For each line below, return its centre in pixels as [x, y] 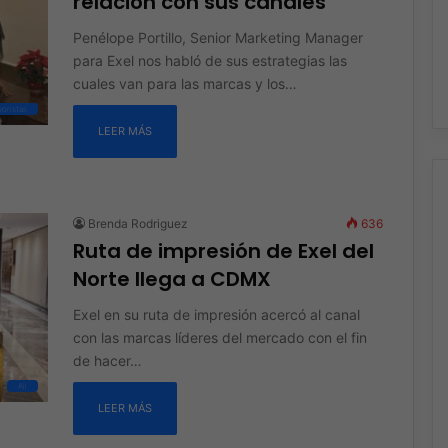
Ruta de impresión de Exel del [223, 250]
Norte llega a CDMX [171, 278]
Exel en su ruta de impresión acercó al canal [216, 314]
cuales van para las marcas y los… [184, 83]
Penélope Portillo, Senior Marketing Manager [217, 37]
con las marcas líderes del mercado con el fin [219, 337]
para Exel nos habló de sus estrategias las [209, 60]
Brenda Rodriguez [137, 223]
